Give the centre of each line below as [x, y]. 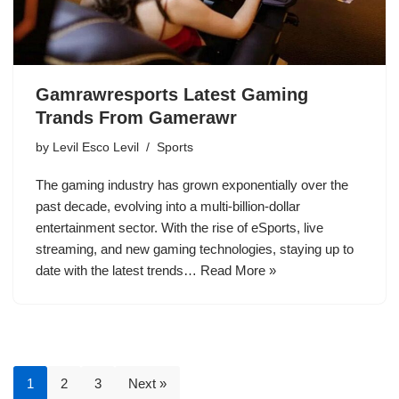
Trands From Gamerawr [136, 118]
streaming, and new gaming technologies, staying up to [195, 249]
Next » [147, 384]
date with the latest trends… [118, 271]
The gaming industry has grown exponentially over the [192, 185]
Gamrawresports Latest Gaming [172, 95]
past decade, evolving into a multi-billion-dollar [168, 207]
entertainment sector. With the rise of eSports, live [179, 228]
